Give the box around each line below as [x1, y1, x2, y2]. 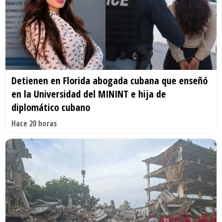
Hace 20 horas [11, 118, 57, 129]
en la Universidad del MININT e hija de [11, 87, 166, 101]
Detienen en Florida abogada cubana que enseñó [11, 74, 208, 88]
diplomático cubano [11, 101, 90, 114]
